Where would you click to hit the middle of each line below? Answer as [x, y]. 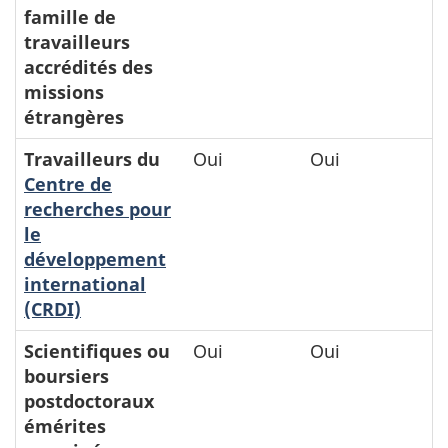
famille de [70, 17]
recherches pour [97, 209]
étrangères [74, 117]
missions [64, 92]
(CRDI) [52, 309]
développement [95, 259]
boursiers [66, 376]
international [85, 284]
